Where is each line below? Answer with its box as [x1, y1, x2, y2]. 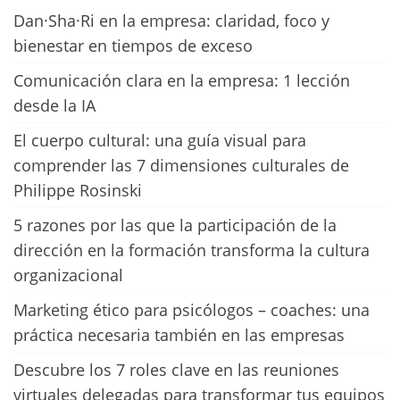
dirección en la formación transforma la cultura [13, 239, 370, 261]
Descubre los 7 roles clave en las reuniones [13, 359, 339, 380]
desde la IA [13, 95, 96, 116]
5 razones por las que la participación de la [13, 214, 337, 236]
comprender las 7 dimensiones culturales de [13, 154, 349, 176]
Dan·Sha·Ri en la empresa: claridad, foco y [13, 10, 329, 31]
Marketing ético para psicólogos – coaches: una [13, 299, 370, 321]
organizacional [13, 264, 123, 286]
